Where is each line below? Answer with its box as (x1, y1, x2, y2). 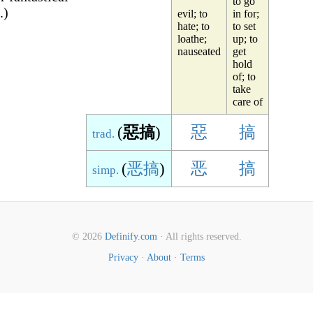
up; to (233, 33, 258, 45)
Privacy (108, 252, 138, 263)
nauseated (177, 45, 221, 57)
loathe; (177, 33, 207, 45)
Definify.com (104, 231, 157, 242)
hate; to (177, 20, 210, 32)
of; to (233, 71, 256, 82)
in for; (233, 8, 259, 20)
